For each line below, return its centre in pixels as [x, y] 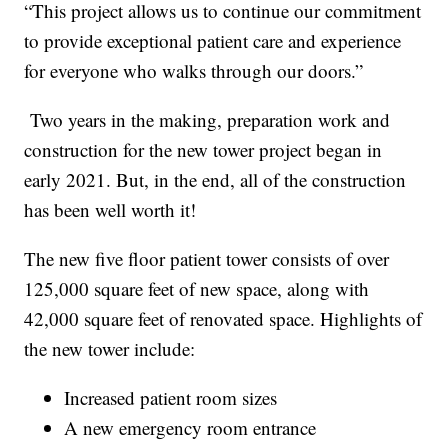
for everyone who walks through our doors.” [194, 71]
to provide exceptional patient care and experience [213, 41]
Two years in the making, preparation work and [207, 120]
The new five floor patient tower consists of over [207, 259]
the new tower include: [110, 349]
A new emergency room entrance [190, 428]
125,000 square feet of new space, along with [197, 289]
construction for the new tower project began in [203, 150]
